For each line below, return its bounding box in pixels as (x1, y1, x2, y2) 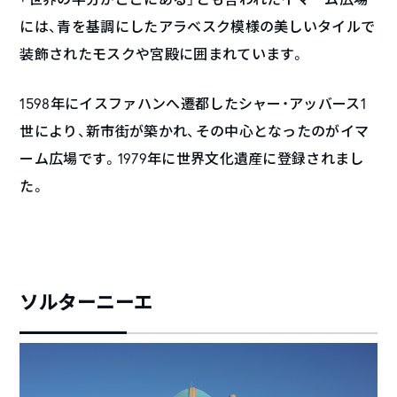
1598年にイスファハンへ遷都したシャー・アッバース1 (19, 93, 367, 113)
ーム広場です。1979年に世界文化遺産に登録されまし (19, 148, 364, 167)
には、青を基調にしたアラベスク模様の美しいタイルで (19, 16, 376, 35)
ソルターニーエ (19, 289, 153, 315)
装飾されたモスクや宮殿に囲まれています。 (19, 43, 306, 63)
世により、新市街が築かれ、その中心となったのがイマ (19, 121, 370, 140)
